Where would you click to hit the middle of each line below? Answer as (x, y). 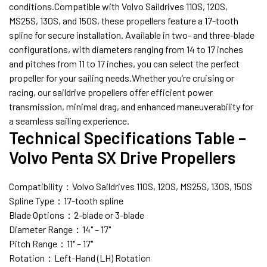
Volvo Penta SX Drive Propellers (122, 157)
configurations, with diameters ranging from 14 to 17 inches (126, 49)
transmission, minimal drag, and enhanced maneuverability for (131, 106)
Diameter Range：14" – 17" (60, 229)
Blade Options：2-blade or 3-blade (77, 215)
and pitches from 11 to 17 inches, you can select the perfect (124, 63)
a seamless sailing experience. (69, 120)
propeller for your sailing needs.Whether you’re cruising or (122, 77)
